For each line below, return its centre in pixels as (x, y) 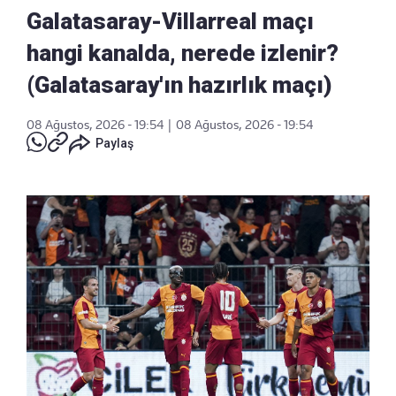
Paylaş (114, 143)
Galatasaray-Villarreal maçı (170, 21)
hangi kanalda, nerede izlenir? (183, 53)
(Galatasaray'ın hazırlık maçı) (179, 85)
